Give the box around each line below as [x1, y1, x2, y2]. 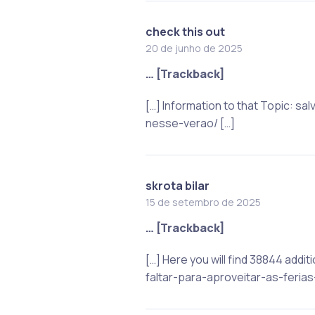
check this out [145, 23, 225, 39]
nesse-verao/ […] [145, 115, 235, 131]
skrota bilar [145, 177, 210, 193]
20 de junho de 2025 [145, 41, 243, 55]
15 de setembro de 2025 [145, 195, 261, 209]
